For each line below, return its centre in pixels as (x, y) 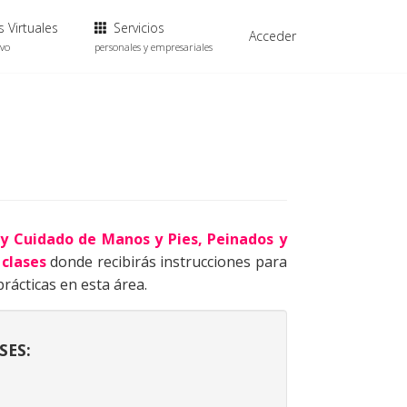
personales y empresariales (154, 47)
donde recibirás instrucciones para (167, 262)
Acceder (273, 36)
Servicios (137, 28)
